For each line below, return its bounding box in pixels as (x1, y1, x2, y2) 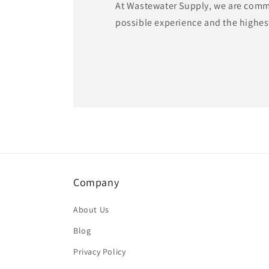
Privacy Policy (73, 246, 126, 257)
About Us (73, 204, 109, 215)
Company (73, 175, 119, 189)
